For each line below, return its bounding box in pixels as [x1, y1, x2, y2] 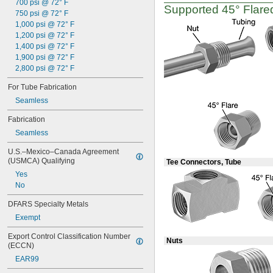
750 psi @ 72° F [15, 9, 68, 18]
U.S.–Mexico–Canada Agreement [8, 147, 119, 156]
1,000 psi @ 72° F [15, 20, 74, 29]
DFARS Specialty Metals [8, 200, 88, 208]
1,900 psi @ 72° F [15, 53, 74, 62]
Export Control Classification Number [8, 232, 130, 241]
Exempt [15, 213, 40, 222]
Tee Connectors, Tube [166, 158, 241, 166]
